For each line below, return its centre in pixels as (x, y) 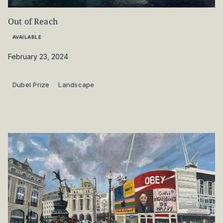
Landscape (76, 84)
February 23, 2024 (38, 57)
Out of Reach (33, 21)
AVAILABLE (27, 37)
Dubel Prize (31, 84)
